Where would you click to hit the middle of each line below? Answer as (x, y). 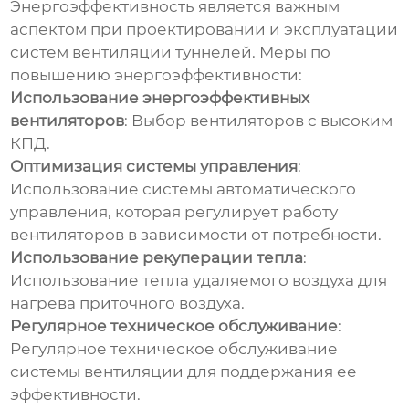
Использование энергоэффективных (160, 98)
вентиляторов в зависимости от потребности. (196, 235)
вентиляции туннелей (163, 52)
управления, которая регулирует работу (174, 212)
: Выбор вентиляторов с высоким (259, 121)
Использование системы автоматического (184, 189)
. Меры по (292, 52)
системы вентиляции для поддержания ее (184, 372)
